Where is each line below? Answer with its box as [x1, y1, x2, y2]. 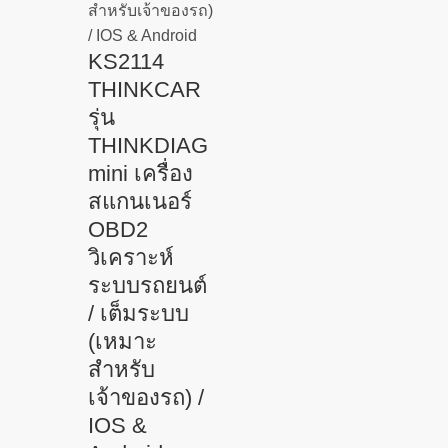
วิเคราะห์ [88, 244, 174, 270]
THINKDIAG [88, 132, 208, 158]
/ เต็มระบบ [88, 300, 189, 326]
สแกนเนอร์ [88, 188, 192, 214]
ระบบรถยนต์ [88, 272, 207, 298]
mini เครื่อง [88, 160, 193, 186]
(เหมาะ [88, 328, 157, 354]
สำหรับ [88, 356, 155, 382]
